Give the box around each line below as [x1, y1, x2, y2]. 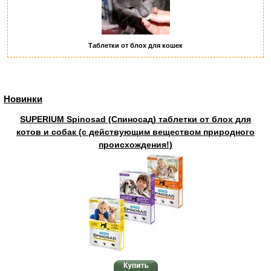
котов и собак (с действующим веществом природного [16, 127, 255, 137]
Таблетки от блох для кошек [88, 42, 183, 49]
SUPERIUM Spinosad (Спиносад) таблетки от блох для [20, 114, 251, 124]
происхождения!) [99, 140, 172, 149]
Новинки [4, 94, 42, 104]
